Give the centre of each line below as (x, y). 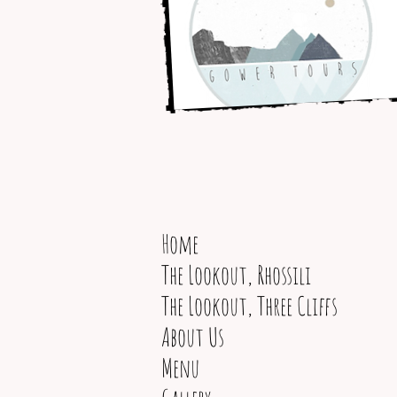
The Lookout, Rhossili (236, 275)
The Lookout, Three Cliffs (249, 306)
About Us (193, 337)
